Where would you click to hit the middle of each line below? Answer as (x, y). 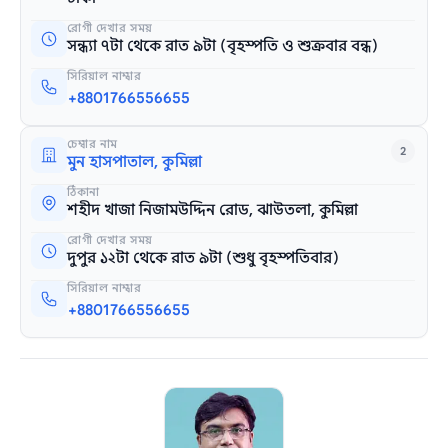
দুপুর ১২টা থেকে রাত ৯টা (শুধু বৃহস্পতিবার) (203, 257)
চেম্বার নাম (93, 143)
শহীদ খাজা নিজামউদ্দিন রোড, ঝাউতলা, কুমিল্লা (213, 209)
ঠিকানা (83, 191)
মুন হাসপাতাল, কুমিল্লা (135, 161)
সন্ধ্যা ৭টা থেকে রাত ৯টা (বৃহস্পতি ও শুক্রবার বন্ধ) (223, 45)
